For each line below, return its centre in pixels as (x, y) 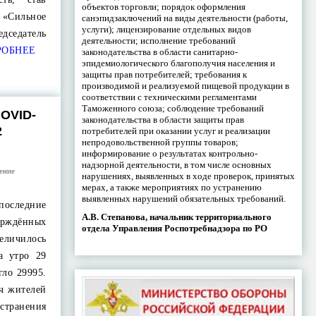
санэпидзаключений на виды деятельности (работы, (184, 18)
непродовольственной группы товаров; (160, 142)
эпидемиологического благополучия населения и (178, 63)
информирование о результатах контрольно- (169, 153)
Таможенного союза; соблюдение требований (172, 108)
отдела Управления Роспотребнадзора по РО (174, 228)
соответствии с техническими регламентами (169, 97)
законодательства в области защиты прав (163, 119)
